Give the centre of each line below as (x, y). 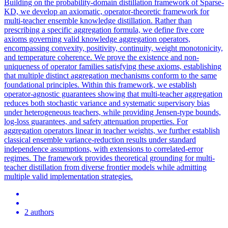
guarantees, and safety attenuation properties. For (108, 121)
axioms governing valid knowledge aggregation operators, (97, 39)
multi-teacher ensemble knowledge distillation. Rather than (98, 20)
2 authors (39, 212)
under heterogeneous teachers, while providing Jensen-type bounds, (112, 112)
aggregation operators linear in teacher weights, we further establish (112, 130)
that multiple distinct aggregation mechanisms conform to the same (110, 75)
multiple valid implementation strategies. (68, 176)
